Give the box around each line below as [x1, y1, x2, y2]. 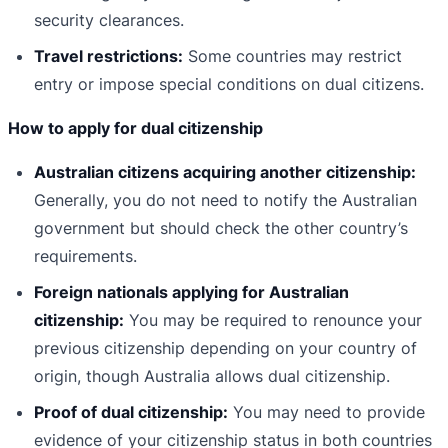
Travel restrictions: [34, 46, 183, 67]
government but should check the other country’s [34, 218, 408, 239]
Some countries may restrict [183, 46, 402, 67]
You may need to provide [228, 402, 425, 423]
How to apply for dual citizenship [8, 118, 263, 139]
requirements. [34, 246, 137, 267]
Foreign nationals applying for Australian [34, 282, 349, 303]
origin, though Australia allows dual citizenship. [34, 366, 390, 387]
